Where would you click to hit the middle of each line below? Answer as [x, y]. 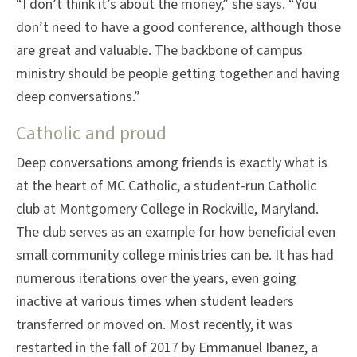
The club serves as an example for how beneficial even [176, 233]
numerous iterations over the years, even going [156, 279]
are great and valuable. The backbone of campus [159, 51]
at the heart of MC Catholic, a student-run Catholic [166, 186]
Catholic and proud [91, 134]
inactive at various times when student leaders [155, 302]
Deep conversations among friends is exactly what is [172, 163]
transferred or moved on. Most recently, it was [154, 325]
